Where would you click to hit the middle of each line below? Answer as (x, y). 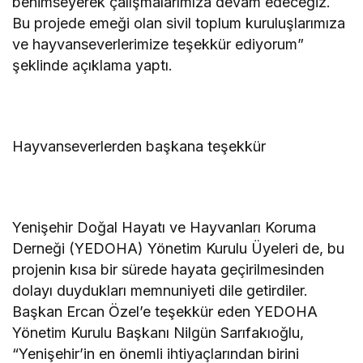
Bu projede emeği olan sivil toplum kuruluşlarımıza (179, 23)
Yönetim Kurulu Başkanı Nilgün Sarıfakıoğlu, (158, 332)
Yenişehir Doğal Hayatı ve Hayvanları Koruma (164, 227)
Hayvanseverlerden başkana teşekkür (139, 146)
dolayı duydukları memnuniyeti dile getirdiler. (160, 290)
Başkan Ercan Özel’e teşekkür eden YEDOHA (165, 311)
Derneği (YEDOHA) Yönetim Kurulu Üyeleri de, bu (179, 248)
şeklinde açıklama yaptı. (93, 65)
